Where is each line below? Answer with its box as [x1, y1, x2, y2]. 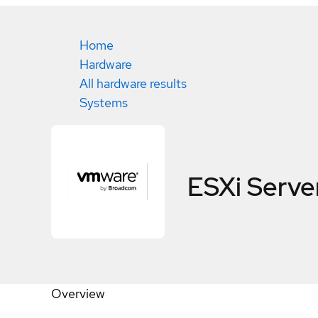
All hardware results [79, 75, 187, 92]
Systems [79, 94, 128, 111]
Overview [51, 285, 105, 302]
